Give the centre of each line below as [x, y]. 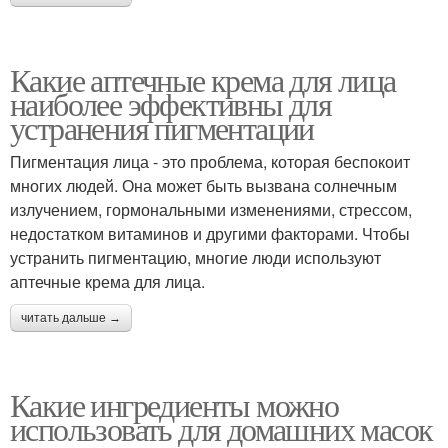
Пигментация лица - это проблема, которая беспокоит [210, 161]
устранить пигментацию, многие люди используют [195, 257]
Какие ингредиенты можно [174, 404]
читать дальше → [71, 317]
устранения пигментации [162, 127]
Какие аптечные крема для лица [203, 79]
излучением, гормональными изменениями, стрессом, [211, 209]
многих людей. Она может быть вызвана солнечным [203, 185]
